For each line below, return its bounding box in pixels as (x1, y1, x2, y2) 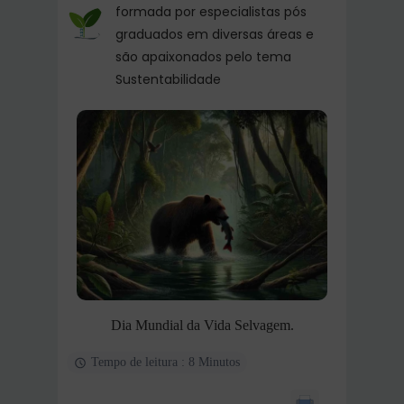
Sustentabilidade (115, 70, 221, 88)
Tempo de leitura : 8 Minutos (91, 355, 240, 370)
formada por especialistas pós (115, 3, 307, 21)
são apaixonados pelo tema (115, 48, 291, 66)
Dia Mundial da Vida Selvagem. (110, 317, 294, 334)
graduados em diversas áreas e (115, 25, 314, 43)
